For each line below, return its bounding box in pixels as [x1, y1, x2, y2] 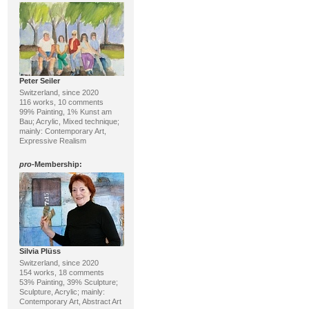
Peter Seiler [19, 77, 60, 85]
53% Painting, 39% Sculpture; [19, 278, 118, 286]
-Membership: [31, 160, 82, 168]
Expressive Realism [19, 137, 86, 145]
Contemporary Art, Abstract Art [19, 297, 121, 306]
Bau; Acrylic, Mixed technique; [19, 117, 119, 126]
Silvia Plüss [19, 247, 61, 255]
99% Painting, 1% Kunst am [19, 108, 112, 116]
